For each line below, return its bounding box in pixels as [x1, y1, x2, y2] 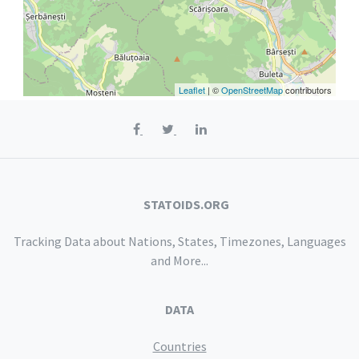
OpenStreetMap [221, 83, 283, 96]
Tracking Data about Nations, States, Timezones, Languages [13, 233, 346, 249]
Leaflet [179, 83, 205, 96]
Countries [152, 338, 207, 354]
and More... [151, 252, 208, 268]
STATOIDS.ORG [143, 196, 229, 212]
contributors [283, 83, 332, 96]
